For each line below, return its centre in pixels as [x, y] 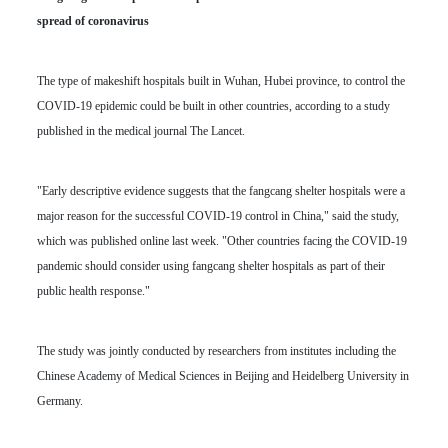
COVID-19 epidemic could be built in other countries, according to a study [213, 106]
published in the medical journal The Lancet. [140, 131]
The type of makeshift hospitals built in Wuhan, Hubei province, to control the [220, 81]
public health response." [93, 291]
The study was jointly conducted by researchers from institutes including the [216, 351]
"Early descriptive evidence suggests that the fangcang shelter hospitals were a [220, 191]
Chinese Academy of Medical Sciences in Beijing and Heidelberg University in [222, 376]
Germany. [59, 401]
